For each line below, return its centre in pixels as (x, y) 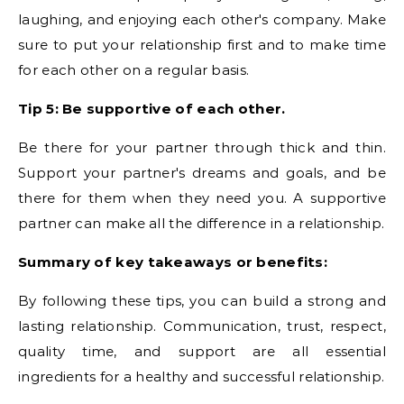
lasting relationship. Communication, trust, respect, (202, 326)
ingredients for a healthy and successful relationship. (202, 376)
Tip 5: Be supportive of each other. (152, 109)
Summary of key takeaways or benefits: (173, 262)
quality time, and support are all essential (202, 351)
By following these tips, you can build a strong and (202, 301)
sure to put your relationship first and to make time (202, 45)
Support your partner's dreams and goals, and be (202, 173)
